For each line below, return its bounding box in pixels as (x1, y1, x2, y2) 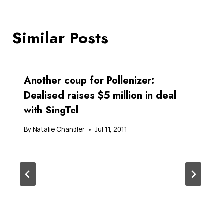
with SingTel (24, 103, 78, 117)
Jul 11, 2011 (95, 125, 128, 134)
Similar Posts (12, 26, 108, 49)
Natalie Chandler (33, 125, 85, 134)
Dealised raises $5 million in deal (24, 88, 176, 103)
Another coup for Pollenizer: (24, 73, 154, 88)
